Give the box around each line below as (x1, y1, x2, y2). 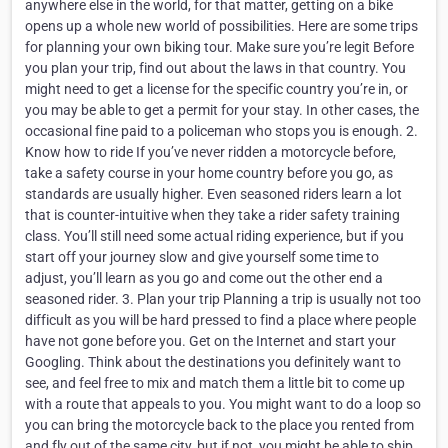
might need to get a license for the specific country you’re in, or (25, 80, 408, 97)
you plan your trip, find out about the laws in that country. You (25, 59, 406, 76)
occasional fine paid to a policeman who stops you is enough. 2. (25, 122, 418, 139)
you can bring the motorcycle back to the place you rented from (25, 416, 414, 433)
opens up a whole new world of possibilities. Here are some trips (25, 17, 418, 34)
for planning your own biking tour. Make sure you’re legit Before (25, 38, 414, 55)
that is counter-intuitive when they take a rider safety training (25, 206, 400, 223)
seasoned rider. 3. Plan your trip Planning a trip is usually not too (25, 290, 421, 307)
